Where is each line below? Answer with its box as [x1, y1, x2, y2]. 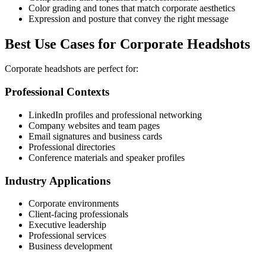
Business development [28, 241, 112, 252]
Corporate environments [28, 198, 119, 209]
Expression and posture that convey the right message [28, 13, 229, 24]
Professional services [28, 230, 106, 241]
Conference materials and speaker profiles [28, 152, 185, 163]
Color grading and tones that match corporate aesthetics [28, 2, 235, 13]
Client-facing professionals [28, 209, 128, 220]
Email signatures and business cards [28, 131, 162, 141]
